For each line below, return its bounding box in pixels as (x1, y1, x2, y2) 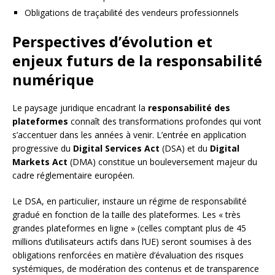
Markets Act (12, 156, 68, 168)
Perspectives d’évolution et (12, 31, 212, 52)
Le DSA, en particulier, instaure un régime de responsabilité (12, 195, 247, 207)
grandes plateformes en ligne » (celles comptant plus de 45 (12, 222, 246, 234)
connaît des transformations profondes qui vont (68, 115, 261, 128)
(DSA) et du (160, 142, 210, 155)
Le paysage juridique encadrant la (12, 102, 148, 114)
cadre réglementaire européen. (12, 169, 134, 182)
